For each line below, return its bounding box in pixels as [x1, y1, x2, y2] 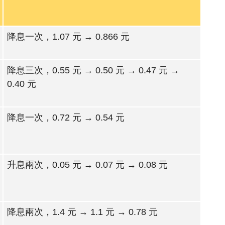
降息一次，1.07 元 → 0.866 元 [7, 32, 130, 42]
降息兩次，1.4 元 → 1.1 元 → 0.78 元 [7, 207, 158, 217]
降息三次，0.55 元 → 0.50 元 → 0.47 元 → [7, 65, 179, 75]
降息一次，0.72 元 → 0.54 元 [7, 113, 125, 123]
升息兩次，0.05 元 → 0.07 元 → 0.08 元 [7, 160, 168, 170]
